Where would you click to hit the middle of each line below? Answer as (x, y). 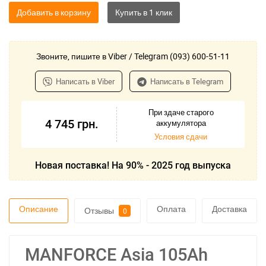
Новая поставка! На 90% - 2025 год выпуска (133, 165)
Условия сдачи (181, 137)
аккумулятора (181, 123)
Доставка (229, 209)
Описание (39, 209)
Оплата (171, 209)
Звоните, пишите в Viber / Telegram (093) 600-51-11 (133, 56)
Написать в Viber (85, 81)
